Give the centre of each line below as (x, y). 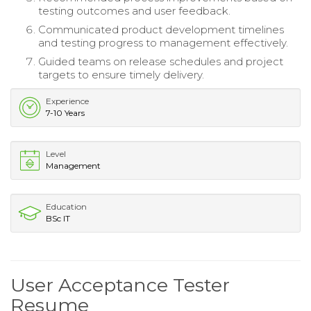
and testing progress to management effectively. (163, 42)
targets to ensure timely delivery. (121, 74)
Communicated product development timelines (161, 29)
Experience (67, 101)
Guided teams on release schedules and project (161, 61)
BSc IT (58, 218)
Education (66, 206)
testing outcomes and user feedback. (134, 10)
